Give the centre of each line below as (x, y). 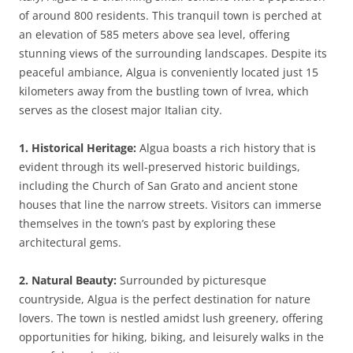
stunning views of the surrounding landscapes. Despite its (173, 53)
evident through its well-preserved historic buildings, (160, 167)
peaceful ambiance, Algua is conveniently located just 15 (169, 72)
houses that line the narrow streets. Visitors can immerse (170, 204)
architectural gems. (70, 242)
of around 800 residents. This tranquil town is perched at (170, 15)
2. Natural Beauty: (68, 280)
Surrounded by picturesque (191, 280)
